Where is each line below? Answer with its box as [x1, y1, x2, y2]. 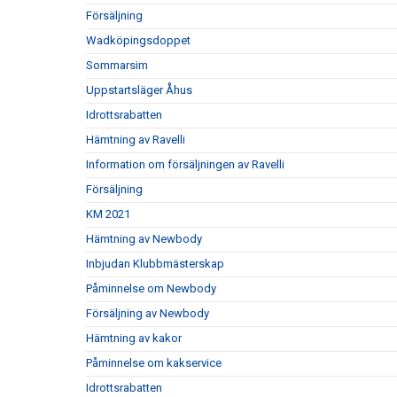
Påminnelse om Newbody [86, 282, 216, 295]
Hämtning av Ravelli [86, 133, 185, 146]
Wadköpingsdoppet [86, 34, 191, 47]
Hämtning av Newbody [86, 232, 202, 245]
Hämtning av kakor [86, 331, 182, 345]
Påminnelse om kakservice [86, 356, 222, 370]
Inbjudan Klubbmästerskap [86, 257, 224, 270]
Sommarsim [86, 58, 148, 72]
